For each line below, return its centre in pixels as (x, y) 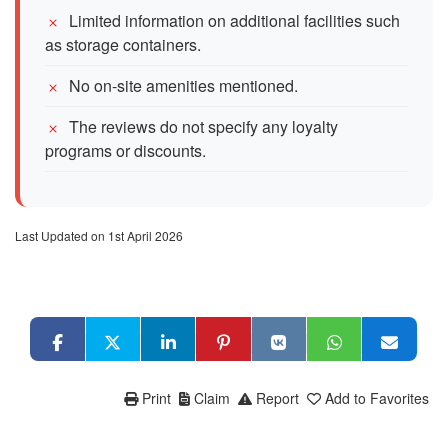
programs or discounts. (125, 150)
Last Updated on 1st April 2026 (99, 235)
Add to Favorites (377, 397)
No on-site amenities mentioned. (183, 85)
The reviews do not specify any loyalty (203, 126)
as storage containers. (123, 44)
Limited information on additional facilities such (234, 20)
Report (277, 397)
